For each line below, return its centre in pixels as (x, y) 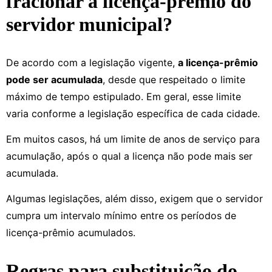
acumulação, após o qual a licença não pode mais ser (129, 156)
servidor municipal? (89, 24)
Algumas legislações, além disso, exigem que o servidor (134, 199)
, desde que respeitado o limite (174, 79)
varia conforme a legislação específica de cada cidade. (133, 113)
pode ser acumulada (54, 79)
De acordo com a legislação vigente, (92, 62)
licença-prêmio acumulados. (71, 233)
